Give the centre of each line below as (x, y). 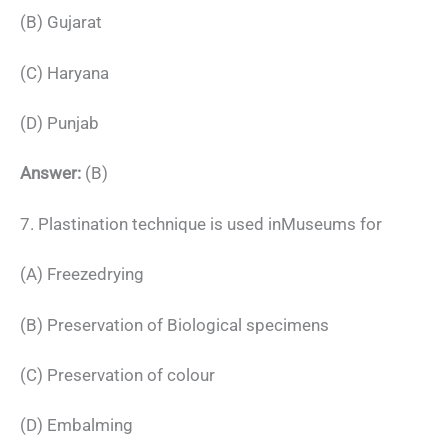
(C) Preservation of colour (117, 374)
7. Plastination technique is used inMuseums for (201, 223)
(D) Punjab (59, 123)
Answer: (50, 173)
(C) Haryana (64, 72)
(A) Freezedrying (82, 274)
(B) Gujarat (61, 22)
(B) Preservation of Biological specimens (174, 324)
